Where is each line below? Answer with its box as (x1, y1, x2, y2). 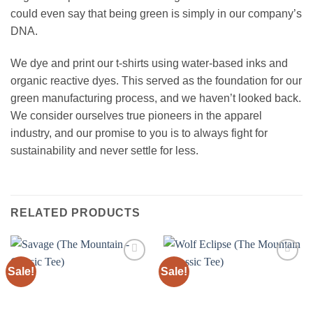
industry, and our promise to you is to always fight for (10, 126, 268, 139)
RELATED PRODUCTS (10, 206, 140, 219)
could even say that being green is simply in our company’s (10, 8, 302, 20)
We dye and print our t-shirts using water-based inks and (10, 57, 288, 69)
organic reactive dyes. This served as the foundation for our (10, 74, 302, 87)
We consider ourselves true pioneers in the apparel (10, 109, 262, 122)
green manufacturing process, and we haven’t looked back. (10, 92, 301, 104)
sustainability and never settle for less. (10, 144, 198, 156)
